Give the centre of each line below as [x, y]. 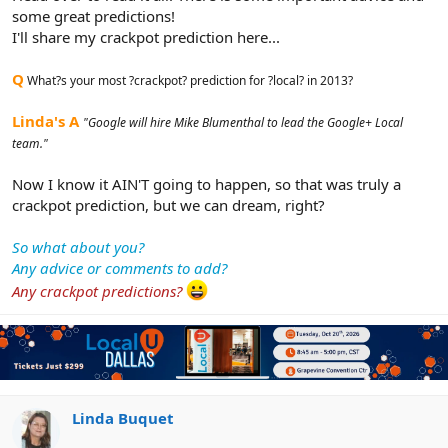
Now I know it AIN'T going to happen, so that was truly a [206, 183]
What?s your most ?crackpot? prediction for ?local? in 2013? [188, 80]
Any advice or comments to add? [119, 267]
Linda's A [45, 120]
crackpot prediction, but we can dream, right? [168, 204]
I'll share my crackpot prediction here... [146, 36]
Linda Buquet [123, 417]
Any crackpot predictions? [97, 290]
